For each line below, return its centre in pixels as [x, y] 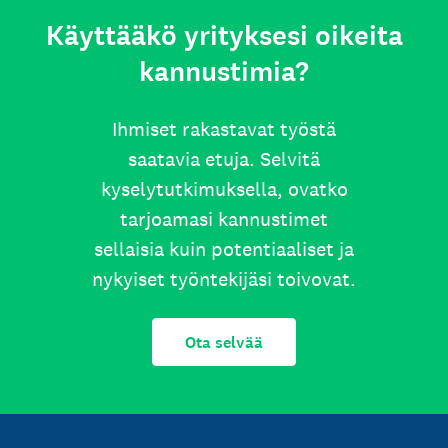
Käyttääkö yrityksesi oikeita [224, 36]
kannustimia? [224, 72]
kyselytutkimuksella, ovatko [224, 189]
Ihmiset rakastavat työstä [224, 129]
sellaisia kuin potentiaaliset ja [224, 249]
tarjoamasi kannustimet [224, 219]
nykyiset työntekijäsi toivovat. [224, 279]
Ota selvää [224, 342]
